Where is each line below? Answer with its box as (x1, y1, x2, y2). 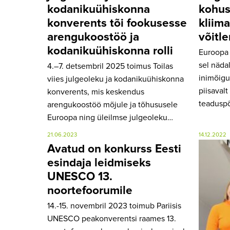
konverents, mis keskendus (47, 88, 144, 97)
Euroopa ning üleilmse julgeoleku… (47, 113, 173, 122)
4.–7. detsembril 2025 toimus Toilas (47, 62, 173, 71)
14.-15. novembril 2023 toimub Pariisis (47, 202, 181, 210)
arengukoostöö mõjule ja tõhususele (47, 101, 178, 109)
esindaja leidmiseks (47, 157, 151, 169)
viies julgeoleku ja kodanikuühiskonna (47, 75, 184, 84)
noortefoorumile (47, 184, 132, 197)
